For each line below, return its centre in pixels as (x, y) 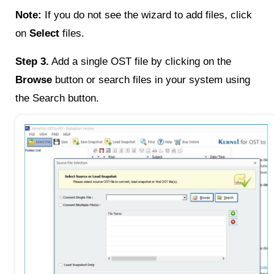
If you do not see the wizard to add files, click (147, 15)
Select (44, 33)
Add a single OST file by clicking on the (140, 61)
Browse (34, 80)
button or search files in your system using (151, 80)
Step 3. (32, 61)
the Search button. (57, 98)
